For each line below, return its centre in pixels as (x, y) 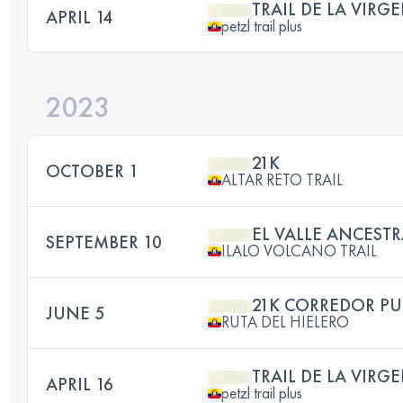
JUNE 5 (75, 313)
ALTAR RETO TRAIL (282, 179)
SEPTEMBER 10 (104, 242)
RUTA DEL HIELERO (285, 322)
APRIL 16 (80, 384)
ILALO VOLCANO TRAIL (299, 251)
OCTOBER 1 (92, 171)
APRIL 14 (79, 17)
